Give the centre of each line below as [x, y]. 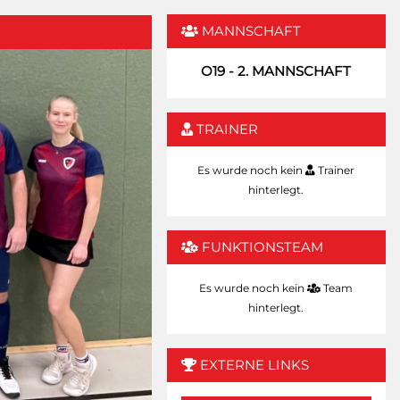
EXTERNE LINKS [252, 365]
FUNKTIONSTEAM [260, 247]
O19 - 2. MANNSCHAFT [276, 71]
